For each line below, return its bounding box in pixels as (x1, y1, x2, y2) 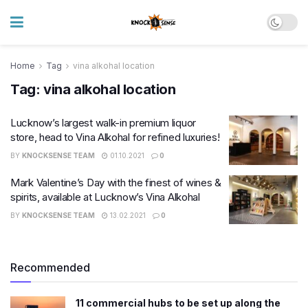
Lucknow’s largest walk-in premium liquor (10, 116, 196, 129)
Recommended (10, 261, 90, 274)
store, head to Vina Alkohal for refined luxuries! (10, 131, 220, 144)
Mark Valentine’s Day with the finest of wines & (10, 175, 221, 189)
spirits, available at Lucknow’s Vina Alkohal (10, 190, 200, 203)
